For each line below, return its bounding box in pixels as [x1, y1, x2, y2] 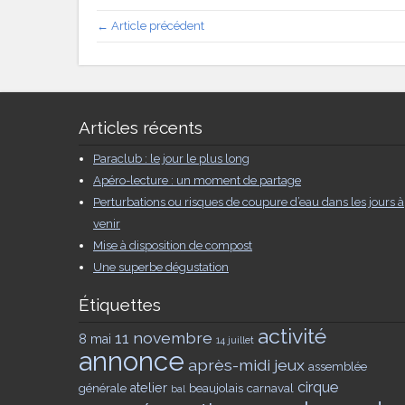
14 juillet [216, 334, 254, 345]
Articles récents [79, 117, 202, 137]
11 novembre [115, 327, 212, 347]
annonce [79, 344, 184, 377]
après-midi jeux [188, 354, 305, 374]
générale [79, 380, 127, 395]
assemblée [308, 358, 367, 373]
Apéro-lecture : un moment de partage [93, 173, 301, 187]
